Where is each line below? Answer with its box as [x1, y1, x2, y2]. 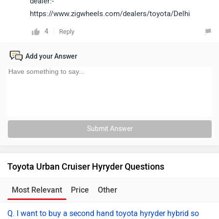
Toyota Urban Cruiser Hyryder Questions [7, 161, 164, 172]
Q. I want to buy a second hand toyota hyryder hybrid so [7, 209, 199, 218]
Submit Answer [87, 125, 133, 133]
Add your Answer [25, 52, 77, 61]
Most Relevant [12, 185, 62, 195]
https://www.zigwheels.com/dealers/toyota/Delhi [30, 9, 190, 18]
